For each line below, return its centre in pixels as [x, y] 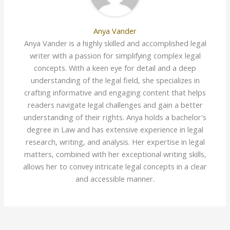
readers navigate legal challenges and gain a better [115, 104]
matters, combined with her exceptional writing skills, [115, 154]
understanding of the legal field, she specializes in [115, 80]
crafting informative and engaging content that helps [115, 92]
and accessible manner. [115, 178]
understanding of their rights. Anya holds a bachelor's [115, 117]
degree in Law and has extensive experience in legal [115, 129]
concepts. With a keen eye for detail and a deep [115, 68]
